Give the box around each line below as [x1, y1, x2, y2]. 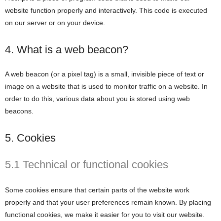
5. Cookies [5, 132, 56, 144]
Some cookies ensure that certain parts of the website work [5, 186, 189, 194]
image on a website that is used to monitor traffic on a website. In [5, 82, 208, 90]
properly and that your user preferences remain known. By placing [5, 198, 211, 206]
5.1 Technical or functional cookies [5, 158, 168, 171]
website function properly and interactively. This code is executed [5, 6, 207, 14]
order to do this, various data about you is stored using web [5, 95, 190, 103]
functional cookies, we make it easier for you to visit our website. [5, 211, 205, 219]
